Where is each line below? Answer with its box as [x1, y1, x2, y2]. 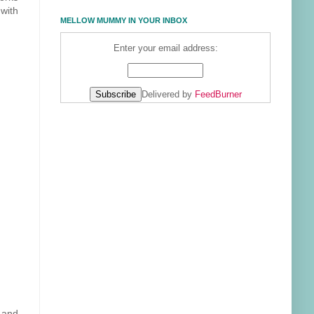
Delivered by [141, 90, 195, 100]
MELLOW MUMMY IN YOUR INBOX [60, 16, 187, 25]
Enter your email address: [113, 43, 218, 53]
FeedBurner [194, 90, 242, 100]
